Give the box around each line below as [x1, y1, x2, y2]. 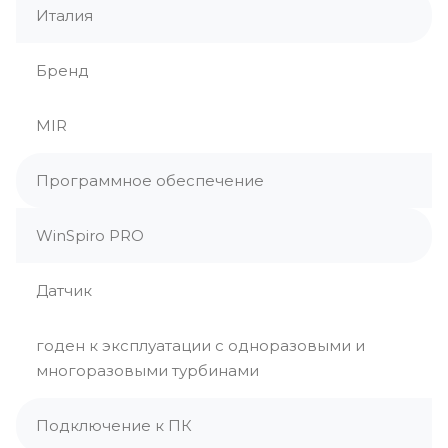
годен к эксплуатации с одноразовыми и [36, 336, 365, 355]
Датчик [36, 281, 92, 300]
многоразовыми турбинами [36, 361, 259, 380]
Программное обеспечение [36, 171, 264, 190]
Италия [36, 6, 93, 25]
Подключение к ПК [36, 416, 192, 435]
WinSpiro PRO [36, 226, 144, 245]
